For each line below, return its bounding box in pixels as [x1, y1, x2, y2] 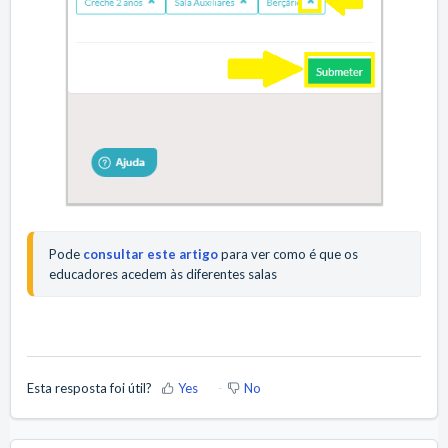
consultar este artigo [83, 245, 218, 262]
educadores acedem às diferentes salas [49, 265, 277, 282]
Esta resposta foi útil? [27, 379, 152, 396]
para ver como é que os [218, 245, 358, 262]
